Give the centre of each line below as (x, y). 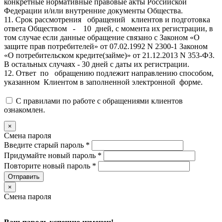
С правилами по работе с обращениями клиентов (99, 101)
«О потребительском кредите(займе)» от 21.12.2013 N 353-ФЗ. (110, 55)
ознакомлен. (25, 110)
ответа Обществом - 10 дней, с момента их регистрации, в (109, 28)
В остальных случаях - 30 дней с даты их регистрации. (97, 64)
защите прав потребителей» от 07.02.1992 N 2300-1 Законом (106, 46)
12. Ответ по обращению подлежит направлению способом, (109, 73)
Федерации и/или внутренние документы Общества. (93, 10)
